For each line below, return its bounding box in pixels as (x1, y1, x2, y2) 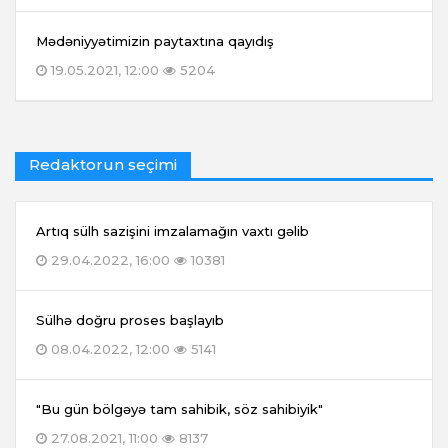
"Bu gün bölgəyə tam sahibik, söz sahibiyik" (36, 401, 323, 418)
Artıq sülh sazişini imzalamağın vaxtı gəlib (36, 223, 309, 240)
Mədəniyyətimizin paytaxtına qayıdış (36, 33, 274, 50)
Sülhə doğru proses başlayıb (36, 312, 224, 329)
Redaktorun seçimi (29, 155, 177, 175)
